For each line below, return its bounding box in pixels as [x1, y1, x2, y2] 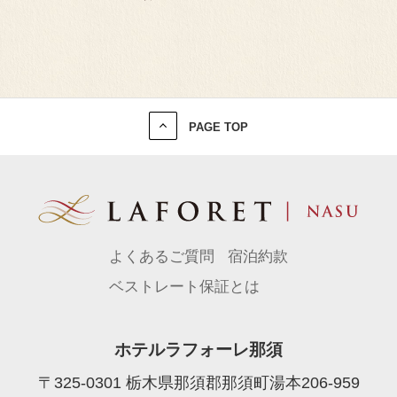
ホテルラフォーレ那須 [114, 339, 283, 359]
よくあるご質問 [109, 248, 215, 266]
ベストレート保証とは [109, 278, 261, 296]
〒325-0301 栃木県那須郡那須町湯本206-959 [37, 374, 360, 393]
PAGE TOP [189, 120, 248, 134]
